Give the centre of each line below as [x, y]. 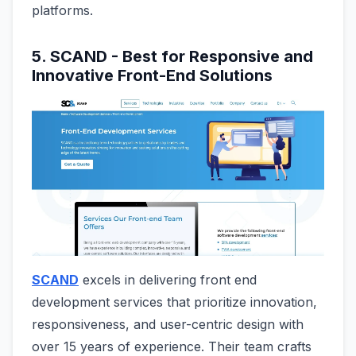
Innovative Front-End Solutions [152, 75]
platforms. [62, 10]
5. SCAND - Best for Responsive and [172, 56]
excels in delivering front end [168, 280]
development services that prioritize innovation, [174, 302]
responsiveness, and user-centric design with [168, 325]
